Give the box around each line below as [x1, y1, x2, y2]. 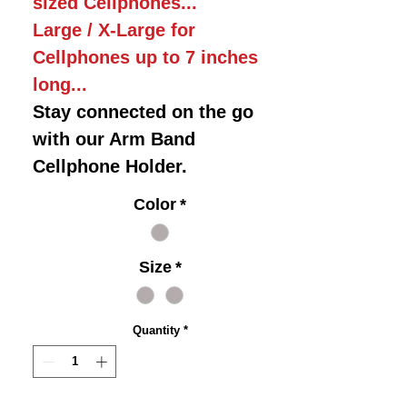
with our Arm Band [33, 128, 195, 149]
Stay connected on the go [33, 101, 253, 122]
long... [33, 74, 87, 94]
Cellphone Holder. [33, 155, 187, 176]
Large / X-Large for [33, 19, 195, 40]
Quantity [132, 323, 180, 338]
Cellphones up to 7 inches [33, 46, 258, 67]
